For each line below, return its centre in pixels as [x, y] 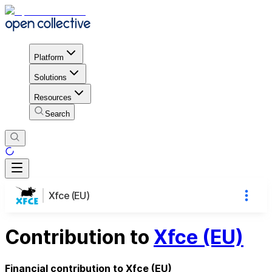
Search [57, 114]
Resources [53, 97]
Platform [49, 57]
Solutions [50, 77]
